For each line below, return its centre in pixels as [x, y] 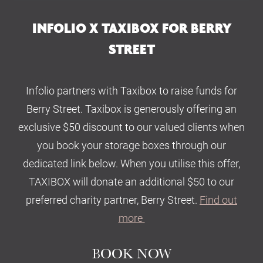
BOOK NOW [131, 253]
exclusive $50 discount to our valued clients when [131, 127]
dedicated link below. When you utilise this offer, [131, 163]
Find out [218, 199]
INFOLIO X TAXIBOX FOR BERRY [131, 28]
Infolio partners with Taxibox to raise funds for [131, 90]
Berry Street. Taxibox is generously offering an [131, 108]
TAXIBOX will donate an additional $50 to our [131, 181]
